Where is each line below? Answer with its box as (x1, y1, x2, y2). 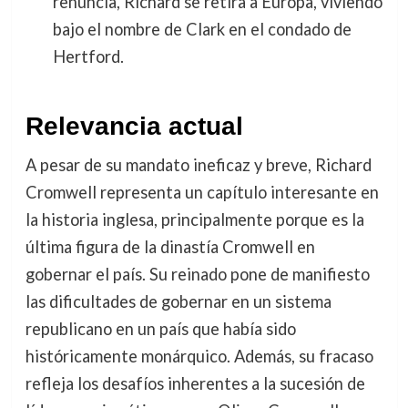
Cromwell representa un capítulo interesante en (25, 181, 379, 202)
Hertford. (52, 46, 124, 67)
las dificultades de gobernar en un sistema (25, 291, 331, 311)
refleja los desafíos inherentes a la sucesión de (25, 372, 365, 393)
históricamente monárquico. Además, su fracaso (25, 345, 373, 366)
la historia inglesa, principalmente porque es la (25, 209, 364, 229)
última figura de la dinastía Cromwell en (25, 236, 315, 257)
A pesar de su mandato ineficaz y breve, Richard (25, 154, 372, 175)
